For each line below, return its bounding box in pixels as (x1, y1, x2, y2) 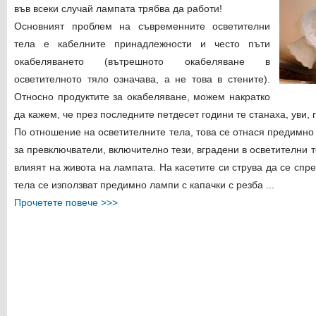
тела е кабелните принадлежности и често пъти (14, 38, 270, 49)
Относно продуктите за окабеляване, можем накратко (14, 91, 270, 102)
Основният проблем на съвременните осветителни (14, 20, 270, 32)
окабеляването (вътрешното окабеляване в (14, 56, 270, 67)
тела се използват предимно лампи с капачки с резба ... (14, 179, 274, 190)
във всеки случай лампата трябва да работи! (14, 3, 222, 14)
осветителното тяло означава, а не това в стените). (14, 73, 270, 85)
